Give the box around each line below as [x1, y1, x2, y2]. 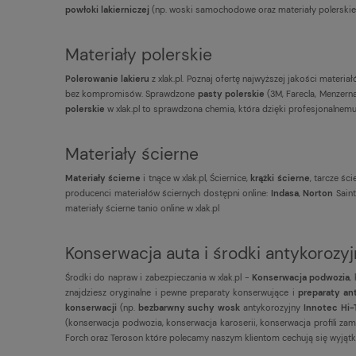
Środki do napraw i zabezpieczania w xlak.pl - [65, 271, 253, 283]
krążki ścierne [250, 172, 310, 184]
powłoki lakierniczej [65, 3, 149, 15]
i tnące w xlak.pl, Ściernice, [141, 172, 251, 184]
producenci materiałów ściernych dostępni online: [65, 187, 271, 199]
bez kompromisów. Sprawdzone [65, 87, 198, 99]
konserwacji [65, 301, 117, 313]
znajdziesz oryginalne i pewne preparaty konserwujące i [65, 286, 295, 298]
